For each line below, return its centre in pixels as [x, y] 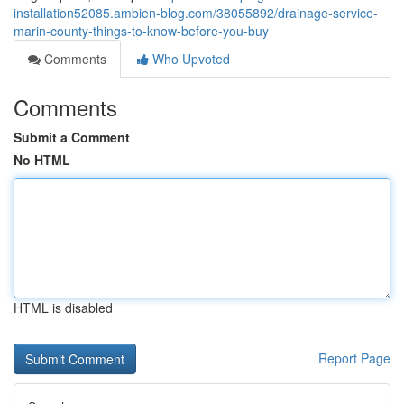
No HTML [42, 160]
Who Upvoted [189, 59]
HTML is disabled [63, 308]
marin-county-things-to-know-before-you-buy [141, 31]
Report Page [354, 358]
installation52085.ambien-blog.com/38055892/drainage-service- [196, 13]
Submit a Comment [72, 137]
